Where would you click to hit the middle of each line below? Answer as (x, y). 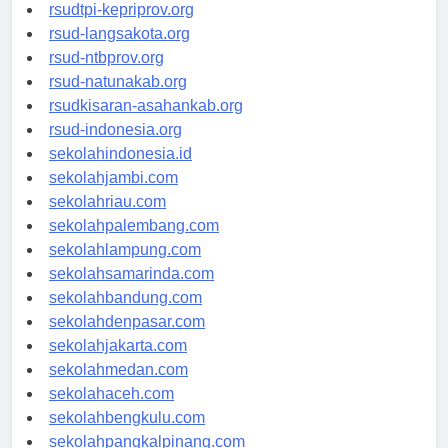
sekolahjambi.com (113, 196)
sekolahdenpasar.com (127, 340)
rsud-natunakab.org (118, 100)
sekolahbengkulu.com (127, 436)
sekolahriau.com (107, 220)
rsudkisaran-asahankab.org (146, 124)
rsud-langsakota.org (119, 52)
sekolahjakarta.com (118, 364)
